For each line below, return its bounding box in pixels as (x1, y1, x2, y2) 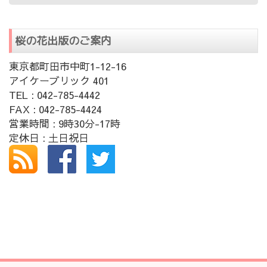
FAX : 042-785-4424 (9, 102, 102, 117)
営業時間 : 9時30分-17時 (9, 116, 120, 131)
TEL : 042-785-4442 (9, 88, 100, 103)
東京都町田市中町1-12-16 (9, 59, 126, 74)
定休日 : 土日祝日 (9, 131, 89, 145)
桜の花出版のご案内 (15, 33, 111, 49)
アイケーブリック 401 (9, 73, 109, 88)
